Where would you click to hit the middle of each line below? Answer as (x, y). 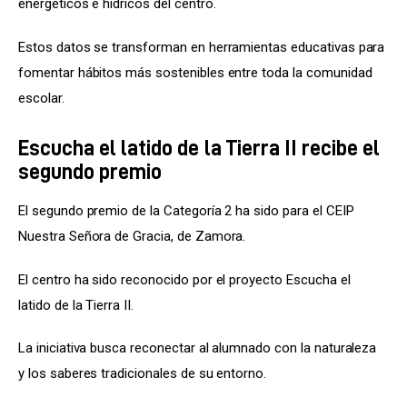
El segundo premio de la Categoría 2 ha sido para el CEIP (188, 211)
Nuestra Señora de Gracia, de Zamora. (132, 237)
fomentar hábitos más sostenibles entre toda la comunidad (197, 72)
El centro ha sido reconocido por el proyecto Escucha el (186, 279)
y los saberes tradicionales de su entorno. (143, 374)
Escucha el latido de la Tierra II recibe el (199, 148)
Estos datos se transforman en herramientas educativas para (203, 47)
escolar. (41, 98)
